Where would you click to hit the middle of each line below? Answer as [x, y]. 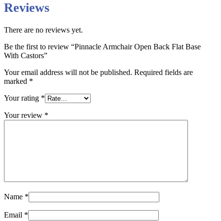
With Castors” [26, 56]
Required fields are [164, 73]
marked [17, 81]
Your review [24, 115]
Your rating [22, 98]
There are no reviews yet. [43, 30]
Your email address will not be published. [68, 73]
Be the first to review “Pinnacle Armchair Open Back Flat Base [102, 47]
